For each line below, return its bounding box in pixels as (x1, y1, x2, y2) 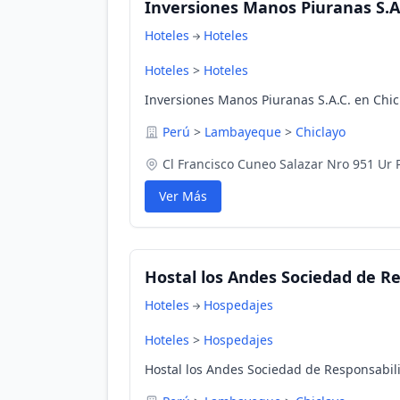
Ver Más (159, 187, 207, 204)
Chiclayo (296, 123, 346, 140)
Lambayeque (204, 123, 281, 140)
